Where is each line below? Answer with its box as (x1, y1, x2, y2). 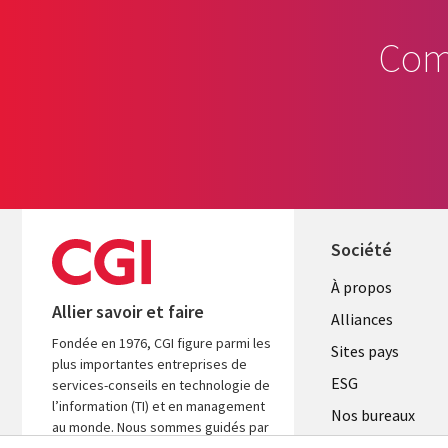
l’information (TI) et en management (52, 397, 265, 416)
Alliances (330, 309, 393, 330)
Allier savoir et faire (52, 300, 204, 324)
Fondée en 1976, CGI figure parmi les (52, 334, 271, 353)
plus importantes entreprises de (52, 355, 247, 374)
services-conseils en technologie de (52, 376, 270, 395)
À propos (330, 277, 392, 298)
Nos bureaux (330, 405, 415, 426)
